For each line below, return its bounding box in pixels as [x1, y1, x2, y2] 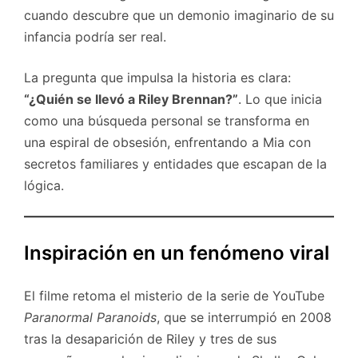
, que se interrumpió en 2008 [157, 309, 332, 326]
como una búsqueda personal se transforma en [24, 113, 309, 129]
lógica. [24, 177, 64, 194]
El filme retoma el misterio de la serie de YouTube [24, 288, 324, 304]
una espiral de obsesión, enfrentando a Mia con [24, 134, 311, 151]
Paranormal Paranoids [24, 309, 157, 326]
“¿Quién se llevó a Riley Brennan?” [24, 91, 238, 108]
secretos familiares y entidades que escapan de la [24, 156, 327, 173]
